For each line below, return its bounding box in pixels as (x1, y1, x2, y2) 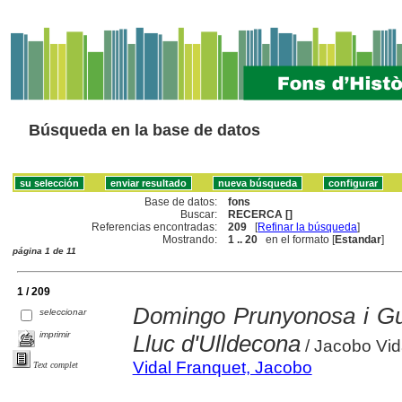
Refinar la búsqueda (258, 220, 358, 233)
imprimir (39, 328, 71, 339)
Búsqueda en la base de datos (29, 121, 260, 139)
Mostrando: (162, 232, 218, 246)
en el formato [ (258, 232, 336, 246)
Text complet (33, 359, 78, 370)
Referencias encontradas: (92, 220, 218, 233)
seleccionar (39, 306, 87, 317)
